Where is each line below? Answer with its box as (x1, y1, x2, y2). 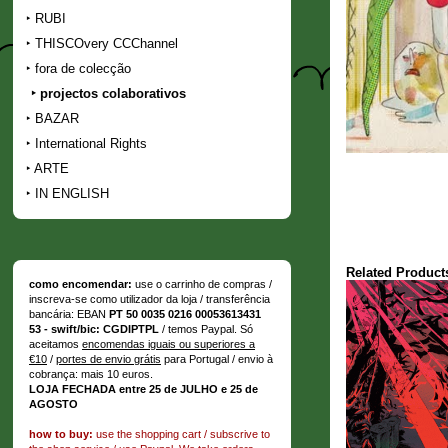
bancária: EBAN (29, 307, 109, 320)
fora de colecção (35, 60, 131, 76)
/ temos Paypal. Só (162, 322, 253, 335)
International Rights (35, 135, 147, 151)
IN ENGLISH (35, 185, 109, 201)
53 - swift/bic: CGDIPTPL (29, 322, 162, 335)
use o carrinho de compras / (132, 277, 272, 290)
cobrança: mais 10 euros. (29, 367, 153, 380)
